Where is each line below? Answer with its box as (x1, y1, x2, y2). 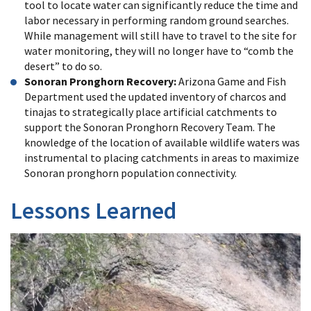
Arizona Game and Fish (176, 74, 286, 88)
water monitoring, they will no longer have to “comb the (24, 43, 294, 58)
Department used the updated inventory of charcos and (24, 89, 286, 103)
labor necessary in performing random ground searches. (24, 12, 289, 27)
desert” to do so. (24, 58, 102, 73)
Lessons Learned (10, 195, 177, 225)
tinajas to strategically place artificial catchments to (24, 104, 277, 119)
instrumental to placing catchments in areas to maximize (24, 150, 299, 165)
